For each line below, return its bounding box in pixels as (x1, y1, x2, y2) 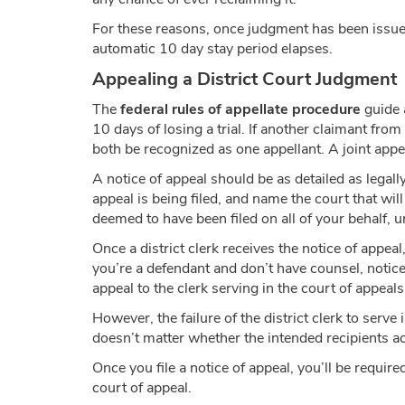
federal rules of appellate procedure (120, 99, 361, 119)
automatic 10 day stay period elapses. (92, 39, 333, 60)
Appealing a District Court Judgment (92, 66, 397, 91)
